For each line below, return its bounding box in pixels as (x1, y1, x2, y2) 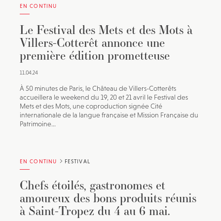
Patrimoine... (20, 120, 56, 128)
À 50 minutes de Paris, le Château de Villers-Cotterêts (20, 84, 176, 92)
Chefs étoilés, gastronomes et (20, 177, 165, 193)
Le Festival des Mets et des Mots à (20, 21, 192, 38)
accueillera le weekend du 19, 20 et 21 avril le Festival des (20, 93, 188, 101)
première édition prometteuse (20, 47, 170, 64)
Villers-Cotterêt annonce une (20, 34, 165, 51)
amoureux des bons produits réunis (20, 189, 196, 206)
